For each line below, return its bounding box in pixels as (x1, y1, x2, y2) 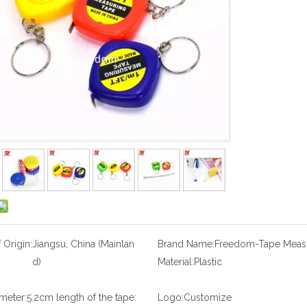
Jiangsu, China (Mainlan (32, 238, 134, 249)
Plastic (193, 256, 222, 267)
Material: (157, 256, 194, 267)
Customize (183, 292, 232, 303)
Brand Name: (157, 238, 214, 249)
